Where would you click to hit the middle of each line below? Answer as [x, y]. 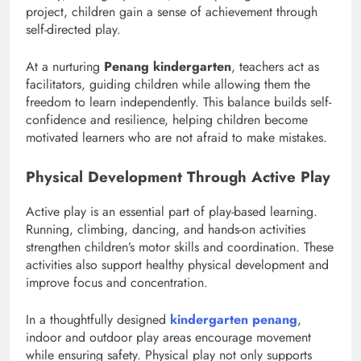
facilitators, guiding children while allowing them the [168, 85]
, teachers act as [275, 67]
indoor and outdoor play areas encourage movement [168, 337]
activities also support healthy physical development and [177, 264]
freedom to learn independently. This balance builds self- [178, 102]
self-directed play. [73, 30]
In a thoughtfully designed [98, 319]
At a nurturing [65, 67]
